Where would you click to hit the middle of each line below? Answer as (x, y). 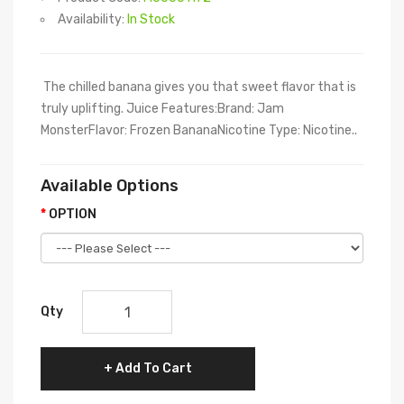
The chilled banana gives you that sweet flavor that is (198, 87)
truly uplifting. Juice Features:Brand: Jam (162, 109)
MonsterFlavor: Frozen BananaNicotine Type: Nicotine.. (199, 130)
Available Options (110, 186)
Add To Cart (154, 368)
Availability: (92, 19)
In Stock (151, 19)
